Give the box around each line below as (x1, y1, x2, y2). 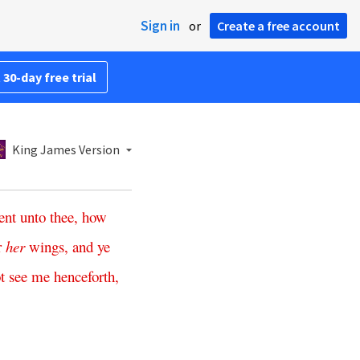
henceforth (54, 266, 115, 286)
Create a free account (217, 18, 340, 34)
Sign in (141, 17, 180, 35)
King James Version (12, 141, 120, 157)
